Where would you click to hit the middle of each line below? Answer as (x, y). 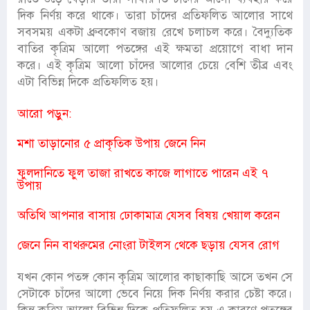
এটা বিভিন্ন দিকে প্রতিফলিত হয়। (88, 82)
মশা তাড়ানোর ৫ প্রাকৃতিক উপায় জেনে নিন (113, 144)
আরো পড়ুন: (44, 114)
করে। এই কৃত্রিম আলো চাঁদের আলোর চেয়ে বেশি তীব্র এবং (155, 66)
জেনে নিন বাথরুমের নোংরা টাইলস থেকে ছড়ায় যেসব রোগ (148, 246)
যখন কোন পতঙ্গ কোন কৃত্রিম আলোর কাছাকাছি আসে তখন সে (155, 277)
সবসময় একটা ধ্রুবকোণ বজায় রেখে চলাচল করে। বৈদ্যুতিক (155, 33)
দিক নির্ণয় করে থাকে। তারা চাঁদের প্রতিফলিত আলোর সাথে (155, 16)
